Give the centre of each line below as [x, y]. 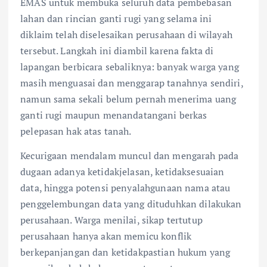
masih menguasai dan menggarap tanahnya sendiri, [132, 83]
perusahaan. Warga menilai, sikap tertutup [111, 220]
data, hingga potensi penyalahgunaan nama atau [125, 187]
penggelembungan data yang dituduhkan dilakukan [131, 204]
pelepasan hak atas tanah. [76, 131]
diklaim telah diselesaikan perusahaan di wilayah [126, 34]
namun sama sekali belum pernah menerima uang [128, 99]
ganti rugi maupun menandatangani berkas [114, 115]
